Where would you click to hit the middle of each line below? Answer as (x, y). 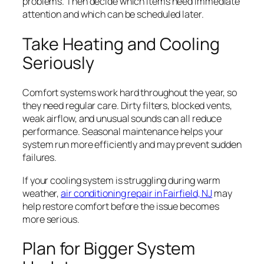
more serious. (51, 219)
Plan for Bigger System (109, 249)
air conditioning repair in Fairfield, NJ (137, 193)
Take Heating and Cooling (121, 44)
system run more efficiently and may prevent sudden (132, 145)
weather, (42, 193)
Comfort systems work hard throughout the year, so (130, 93)
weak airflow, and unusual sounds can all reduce (122, 119)
